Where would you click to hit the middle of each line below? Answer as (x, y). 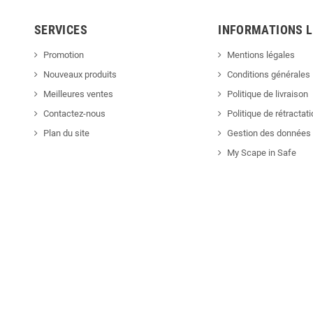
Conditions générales (269, 75)
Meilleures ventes (78, 94)
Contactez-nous (74, 114)
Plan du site (66, 133)
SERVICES (61, 30)
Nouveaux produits (80, 75)
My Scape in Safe (262, 153)
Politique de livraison (268, 94)
